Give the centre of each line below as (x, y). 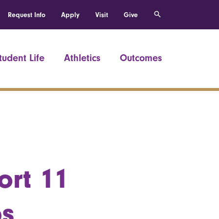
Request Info (27, 15)
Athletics (82, 58)
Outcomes (141, 58)
